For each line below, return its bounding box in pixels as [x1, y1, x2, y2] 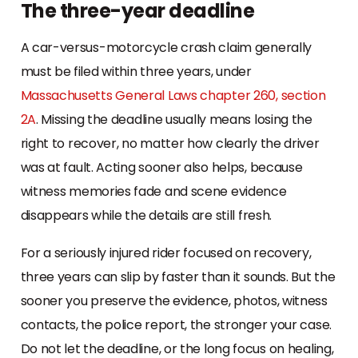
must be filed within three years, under [20, 62, 252, 81]
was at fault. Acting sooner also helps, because [20, 157, 303, 177]
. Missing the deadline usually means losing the [35, 109, 312, 129]
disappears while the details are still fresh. [20, 205, 272, 225]
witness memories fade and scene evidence [20, 181, 287, 201]
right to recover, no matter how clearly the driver [20, 133, 320, 153]
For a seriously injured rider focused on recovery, [20, 243, 312, 262]
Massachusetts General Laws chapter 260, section [20, 86, 326, 105]
